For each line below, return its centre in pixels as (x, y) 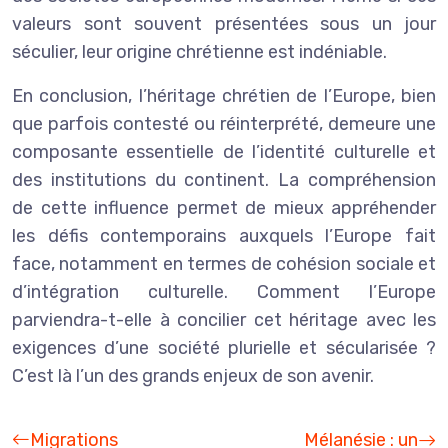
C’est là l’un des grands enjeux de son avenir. (193, 375)
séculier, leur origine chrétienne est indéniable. (199, 51)
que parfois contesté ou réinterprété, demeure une (224, 123)
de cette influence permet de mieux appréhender (224, 207)
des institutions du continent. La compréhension (224, 179)
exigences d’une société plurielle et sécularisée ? (224, 347)
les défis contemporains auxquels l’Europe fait (224, 235)
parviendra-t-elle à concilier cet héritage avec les (224, 319)
